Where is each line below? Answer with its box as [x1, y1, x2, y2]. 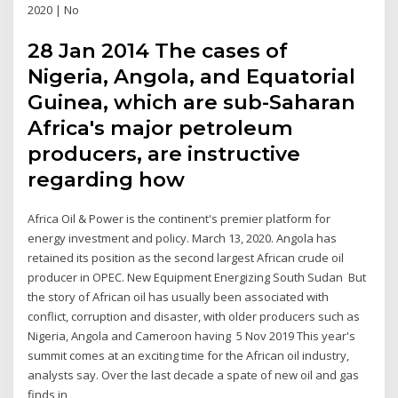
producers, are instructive [28, 140, 301, 166]
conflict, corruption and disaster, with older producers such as [28, 307, 361, 324]
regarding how [28, 166, 191, 192]
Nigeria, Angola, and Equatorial [28, 63, 356, 89]
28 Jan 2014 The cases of [28, 37, 289, 63]
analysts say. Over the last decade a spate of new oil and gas [28, 366, 360, 383]
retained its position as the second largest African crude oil [28, 249, 345, 266]
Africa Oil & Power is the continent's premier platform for [28, 210, 331, 227]
